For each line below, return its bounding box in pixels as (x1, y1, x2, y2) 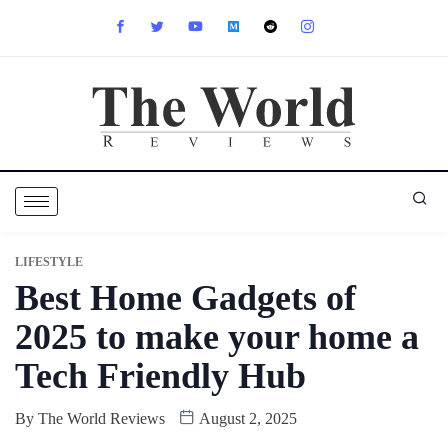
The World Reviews (38, 409, 165, 427)
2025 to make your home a (15, 316, 419, 357)
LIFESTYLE (15, 254, 83, 269)
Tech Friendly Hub (15, 355, 306, 396)
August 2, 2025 (195, 409, 297, 427)
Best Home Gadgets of (15, 277, 356, 318)
